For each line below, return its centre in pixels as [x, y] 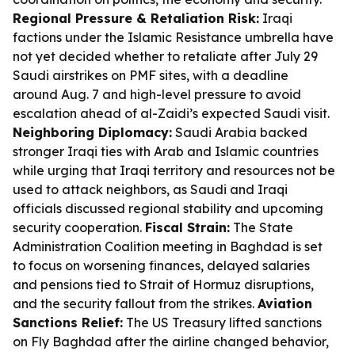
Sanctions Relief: [68, 323]
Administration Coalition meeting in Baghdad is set [168, 246]
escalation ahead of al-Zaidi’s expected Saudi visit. [171, 113]
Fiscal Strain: [187, 227]
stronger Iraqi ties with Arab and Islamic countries [166, 151]
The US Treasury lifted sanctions [222, 323]
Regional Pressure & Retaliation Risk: [136, 18]
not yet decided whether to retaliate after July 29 [165, 56]
